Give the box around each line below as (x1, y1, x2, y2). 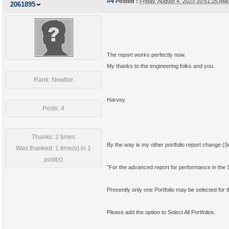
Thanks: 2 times (32, 133, 76, 141)
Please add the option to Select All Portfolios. (107, 209, 216, 215)
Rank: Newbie (34, 76, 74, 83)
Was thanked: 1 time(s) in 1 (16, 145, 91, 152)
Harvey (107, 97, 125, 103)
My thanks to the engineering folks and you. (107, 63, 215, 69)
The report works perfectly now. (107, 52, 186, 58)
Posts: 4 (42, 105, 65, 112)
